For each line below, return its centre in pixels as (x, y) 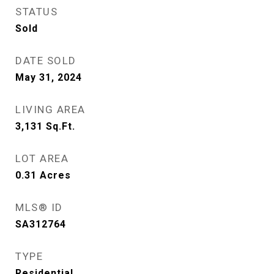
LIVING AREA (50, 109)
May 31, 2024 (49, 77)
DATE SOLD (46, 61)
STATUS (36, 12)
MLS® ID (39, 207)
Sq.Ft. (61, 126)
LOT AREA (42, 158)
